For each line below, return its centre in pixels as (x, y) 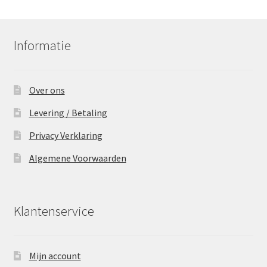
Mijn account (55, 255)
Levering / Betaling (68, 113)
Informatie (42, 46)
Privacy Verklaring (66, 136)
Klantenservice (54, 211)
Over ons (47, 90)
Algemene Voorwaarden (77, 158)
